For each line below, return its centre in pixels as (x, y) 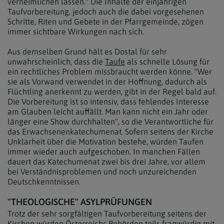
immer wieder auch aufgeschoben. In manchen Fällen (104, 151)
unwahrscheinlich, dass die (56, 61)
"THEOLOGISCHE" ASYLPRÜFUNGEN (80, 202)
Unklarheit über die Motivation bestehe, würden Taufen (105, 141)
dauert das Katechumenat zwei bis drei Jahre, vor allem (106, 161)
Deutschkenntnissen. (44, 181)
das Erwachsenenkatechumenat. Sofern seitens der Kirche (110, 131)
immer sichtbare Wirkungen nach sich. (76, 31)
